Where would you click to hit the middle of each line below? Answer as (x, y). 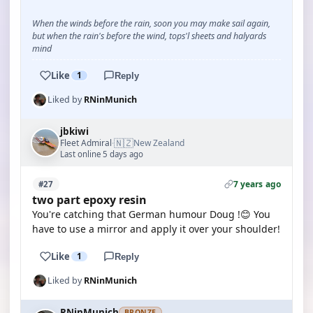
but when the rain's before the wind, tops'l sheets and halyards (149, 36)
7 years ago (257, 184)
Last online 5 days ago (102, 154)
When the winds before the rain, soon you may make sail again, (151, 23)
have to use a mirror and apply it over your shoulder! (156, 229)
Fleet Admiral (86, 143)
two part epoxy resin (89, 200)
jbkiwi (74, 131)
